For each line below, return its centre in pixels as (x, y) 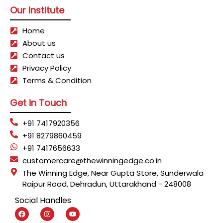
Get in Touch (38, 103)
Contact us (44, 55)
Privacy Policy (47, 68)
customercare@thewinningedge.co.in (92, 161)
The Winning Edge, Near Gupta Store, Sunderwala (113, 173)
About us (39, 43)
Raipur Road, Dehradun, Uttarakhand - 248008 (107, 184)
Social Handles (43, 201)
